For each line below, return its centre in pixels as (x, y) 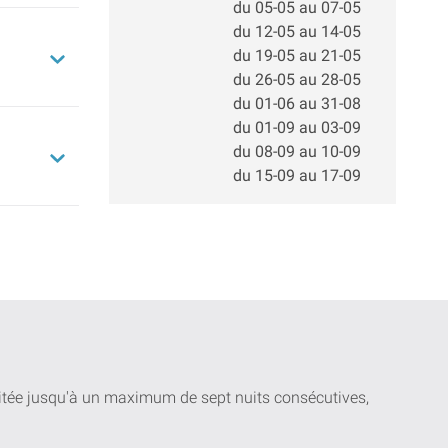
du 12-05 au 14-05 (297, 31)
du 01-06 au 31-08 (297, 103)
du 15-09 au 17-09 (297, 175)
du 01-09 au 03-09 (297, 127)
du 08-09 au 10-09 (297, 151)
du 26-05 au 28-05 (297, 79)
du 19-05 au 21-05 (297, 55)
